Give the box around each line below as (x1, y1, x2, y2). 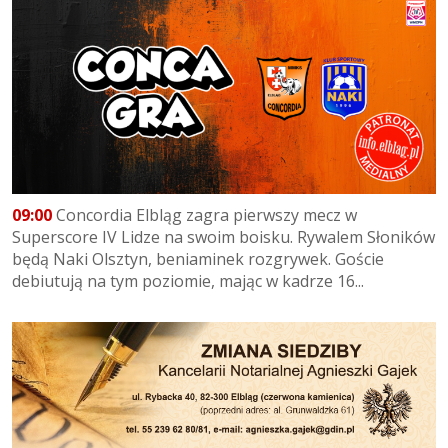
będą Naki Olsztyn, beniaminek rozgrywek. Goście (12, 247, 384, 270)
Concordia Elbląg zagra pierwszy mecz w (52, 203, 357, 226)
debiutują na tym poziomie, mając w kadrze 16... (12, 269, 364, 292)
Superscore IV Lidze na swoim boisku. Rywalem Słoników (12, 225, 435, 248)
